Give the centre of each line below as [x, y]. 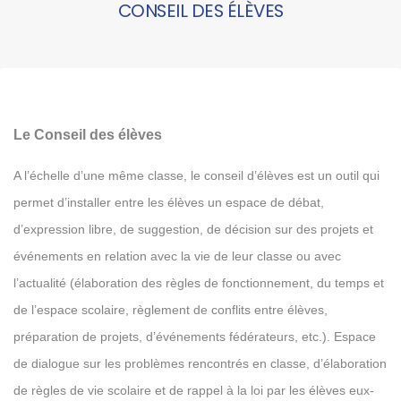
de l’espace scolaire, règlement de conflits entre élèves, [171, 310]
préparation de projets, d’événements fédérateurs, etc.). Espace [195, 337]
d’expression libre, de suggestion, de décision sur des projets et [193, 229]
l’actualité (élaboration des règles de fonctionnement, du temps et [199, 283]
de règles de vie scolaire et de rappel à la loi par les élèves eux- [194, 390]
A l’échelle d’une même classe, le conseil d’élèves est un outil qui [196, 175]
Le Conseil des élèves [88, 135]
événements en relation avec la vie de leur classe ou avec [177, 256]
